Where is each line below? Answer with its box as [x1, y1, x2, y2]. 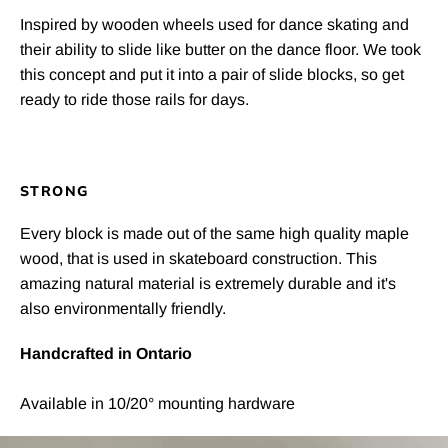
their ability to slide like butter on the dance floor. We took [20, 40, 421, 58]
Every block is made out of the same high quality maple [20, 224, 409, 242]
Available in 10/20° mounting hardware [20, 394, 295, 412]
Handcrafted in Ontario [20, 344, 192, 362]
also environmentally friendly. [20, 299, 226, 317]
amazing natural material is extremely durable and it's [20, 274, 396, 292]
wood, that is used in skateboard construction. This [20, 249, 377, 267]
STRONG [20, 181, 89, 200]
